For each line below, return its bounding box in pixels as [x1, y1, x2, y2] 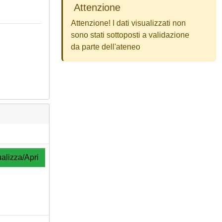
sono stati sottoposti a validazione [71, 31, 189, 39]
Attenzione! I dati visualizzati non [71, 19, 186, 27]
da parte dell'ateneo [71, 43, 140, 51]
